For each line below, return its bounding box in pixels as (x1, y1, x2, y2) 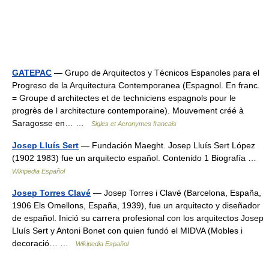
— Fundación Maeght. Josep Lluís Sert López (79, 141, 255, 150)
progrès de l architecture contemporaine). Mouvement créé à (12, 106, 244, 115)
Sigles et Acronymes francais (91, 120, 177, 127)
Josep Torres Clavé (12, 188, 91, 198)
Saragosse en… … (12, 118, 91, 128)
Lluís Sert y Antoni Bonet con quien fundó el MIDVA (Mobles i (12, 226, 243, 235)
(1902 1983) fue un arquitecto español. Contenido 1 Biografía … (12, 153, 261, 163)
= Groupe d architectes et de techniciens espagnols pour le (12, 93, 236, 103)
